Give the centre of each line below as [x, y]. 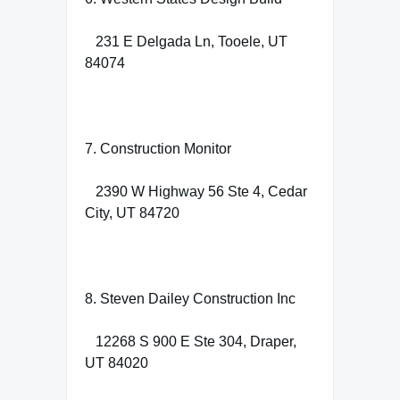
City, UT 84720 [132, 212]
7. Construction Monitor [158, 148]
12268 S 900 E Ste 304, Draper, [191, 341]
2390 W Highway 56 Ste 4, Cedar [196, 191]
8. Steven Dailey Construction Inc [190, 298]
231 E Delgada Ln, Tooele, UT [186, 41]
